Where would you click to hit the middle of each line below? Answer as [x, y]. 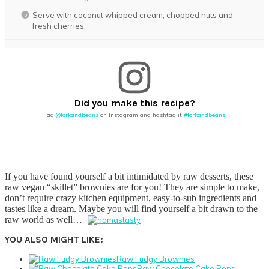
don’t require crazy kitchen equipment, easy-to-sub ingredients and [131, 198]
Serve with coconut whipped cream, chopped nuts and [132, 15]
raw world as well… [44, 219]
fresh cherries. [59, 26]
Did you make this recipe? [134, 103]
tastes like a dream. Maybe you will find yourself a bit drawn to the [131, 208]
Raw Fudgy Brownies [156, 259]
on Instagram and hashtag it [141, 115]
